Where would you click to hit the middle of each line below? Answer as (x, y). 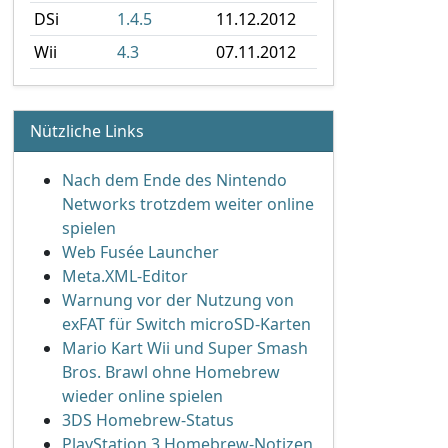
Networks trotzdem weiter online (188, 204)
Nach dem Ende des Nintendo (174, 180)
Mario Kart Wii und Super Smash (185, 348)
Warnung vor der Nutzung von (178, 300)
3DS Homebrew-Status (148, 420)
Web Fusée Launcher (140, 252)
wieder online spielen (142, 396)
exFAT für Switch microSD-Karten (186, 324)
